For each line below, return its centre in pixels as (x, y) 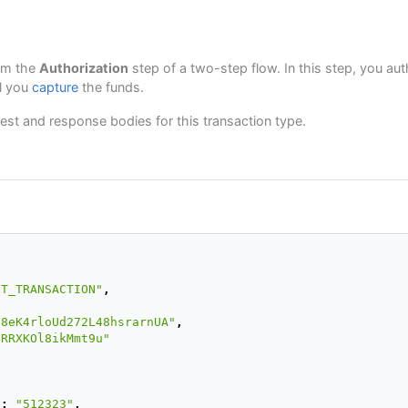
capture (55, 87)
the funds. (111, 87)
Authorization (84, 67)
